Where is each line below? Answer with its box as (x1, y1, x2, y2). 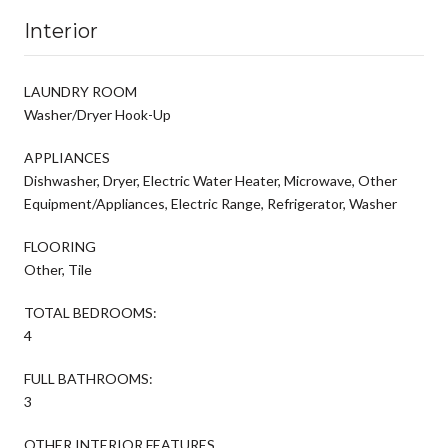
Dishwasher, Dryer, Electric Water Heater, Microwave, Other (24, 171, 397, 189)
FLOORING (24, 237, 96, 255)
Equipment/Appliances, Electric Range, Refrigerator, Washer (24, 194, 397, 212)
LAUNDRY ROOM (24, 82, 137, 100)
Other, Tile (24, 260, 92, 278)
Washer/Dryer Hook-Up (24, 105, 171, 123)
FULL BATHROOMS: (24, 369, 153, 387)
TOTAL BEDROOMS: (24, 303, 157, 321)
